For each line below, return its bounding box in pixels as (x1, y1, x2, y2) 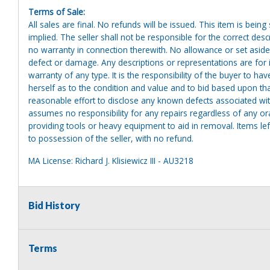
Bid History (28, 199, 80, 211)
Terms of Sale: (28, 5, 85, 17)
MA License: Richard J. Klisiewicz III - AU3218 (28, 154, 193, 166)
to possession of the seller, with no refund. (28, 132, 193, 144)
